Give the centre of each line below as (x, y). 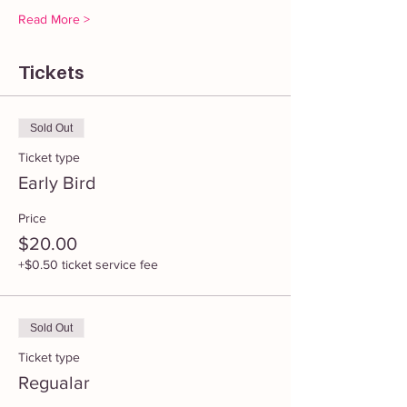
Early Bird (57, 183)
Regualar (54, 382)
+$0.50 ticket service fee (88, 264)
